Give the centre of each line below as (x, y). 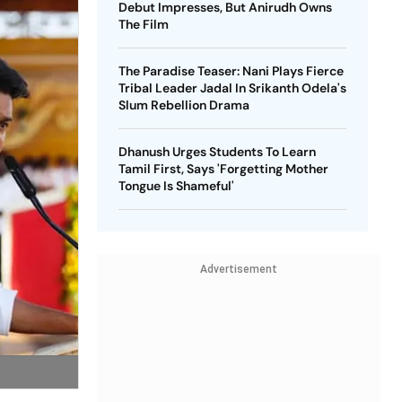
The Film (143, 24)
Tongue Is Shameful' (176, 186)
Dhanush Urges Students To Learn (217, 152)
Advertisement (238, 269)
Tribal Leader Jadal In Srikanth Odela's (232, 88)
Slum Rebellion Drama (184, 105)
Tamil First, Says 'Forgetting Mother (223, 169)
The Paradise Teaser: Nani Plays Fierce (231, 71)
